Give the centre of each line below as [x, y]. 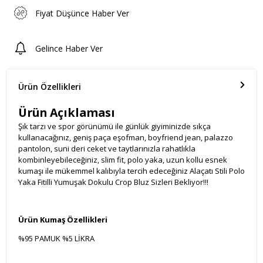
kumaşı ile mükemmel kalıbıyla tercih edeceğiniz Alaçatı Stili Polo [131, 171]
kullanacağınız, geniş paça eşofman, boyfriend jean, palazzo [126, 138]
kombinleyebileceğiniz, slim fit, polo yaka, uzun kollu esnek [123, 160]
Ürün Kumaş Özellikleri [63, 220]
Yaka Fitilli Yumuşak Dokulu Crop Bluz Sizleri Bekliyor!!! [113, 182]
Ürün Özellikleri [50, 87]
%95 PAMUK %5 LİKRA [56, 239]
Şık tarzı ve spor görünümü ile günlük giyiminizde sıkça [114, 127]
